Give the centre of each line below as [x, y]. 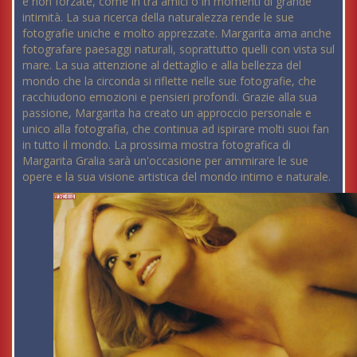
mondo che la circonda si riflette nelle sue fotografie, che [169, 80]
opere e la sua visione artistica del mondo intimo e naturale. [177, 176]
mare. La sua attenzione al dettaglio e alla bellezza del [162, 65]
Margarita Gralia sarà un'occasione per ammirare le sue [165, 160]
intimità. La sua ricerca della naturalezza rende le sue [158, 17]
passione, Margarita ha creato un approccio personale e [167, 112]
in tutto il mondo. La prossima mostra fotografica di [157, 144]
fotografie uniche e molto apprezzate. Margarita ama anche [177, 33]
